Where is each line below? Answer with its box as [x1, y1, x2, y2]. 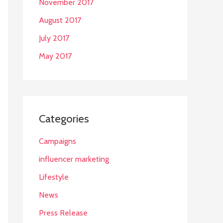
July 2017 [39, 33, 69, 43]
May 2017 [39, 51, 72, 61]
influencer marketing [39, 154, 109, 164]
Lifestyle [39, 172, 69, 182]
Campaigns [39, 136, 76, 146]
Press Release [39, 208, 88, 218]
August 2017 [39, 15, 81, 25]
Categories [39, 112, 89, 126]
